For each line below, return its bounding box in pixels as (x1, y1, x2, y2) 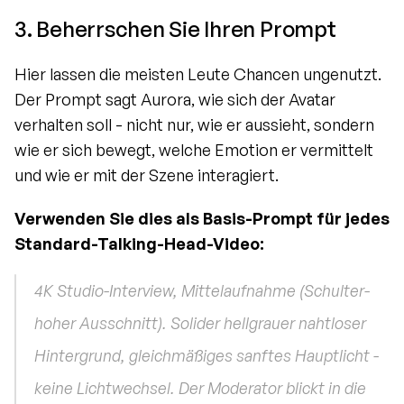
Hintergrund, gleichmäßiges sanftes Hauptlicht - (34, 345, 379, 366)
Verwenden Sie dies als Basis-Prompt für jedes (14, 208, 390, 229)
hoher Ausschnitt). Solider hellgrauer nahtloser (34, 313, 366, 334)
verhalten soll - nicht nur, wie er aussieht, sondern (14, 115, 374, 135)
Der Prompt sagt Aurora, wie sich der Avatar (14, 89, 335, 110)
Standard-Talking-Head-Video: (14, 234, 264, 254)
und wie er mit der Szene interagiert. (14, 165, 279, 186)
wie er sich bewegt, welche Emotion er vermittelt (14, 140, 373, 161)
